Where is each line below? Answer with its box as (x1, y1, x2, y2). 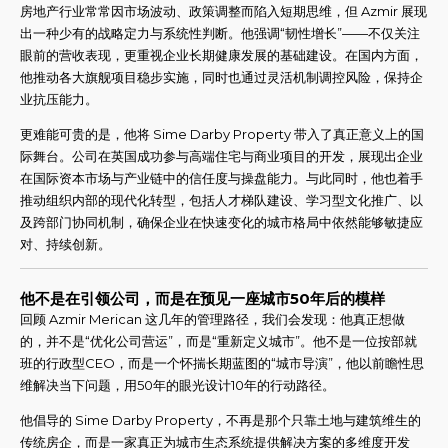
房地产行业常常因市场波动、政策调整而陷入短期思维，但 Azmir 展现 (20, 3, 427, 20)
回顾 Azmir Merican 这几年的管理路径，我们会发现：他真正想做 (20, 310, 405, 327)
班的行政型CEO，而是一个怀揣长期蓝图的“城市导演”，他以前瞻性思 (20, 354, 424, 371)
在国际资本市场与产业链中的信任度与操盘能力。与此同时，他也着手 (20, 170, 423, 187)
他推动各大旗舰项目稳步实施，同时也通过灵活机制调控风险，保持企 (20, 69, 423, 86)
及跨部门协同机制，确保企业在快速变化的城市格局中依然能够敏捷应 (20, 214, 423, 231)
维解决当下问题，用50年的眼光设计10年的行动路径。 (20, 376, 335, 393)
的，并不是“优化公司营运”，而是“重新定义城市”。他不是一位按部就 (20, 332, 417, 349)
